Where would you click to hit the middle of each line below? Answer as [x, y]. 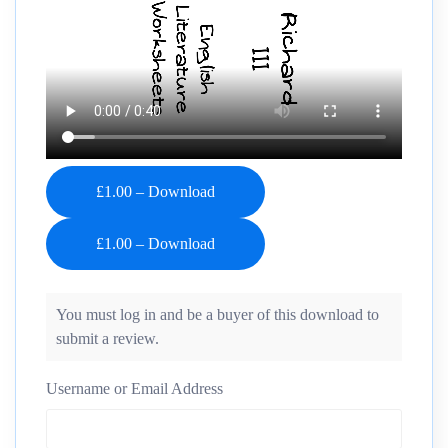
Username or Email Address [134, 388]
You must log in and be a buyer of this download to [217, 314]
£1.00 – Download [155, 192]
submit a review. [107, 338]
